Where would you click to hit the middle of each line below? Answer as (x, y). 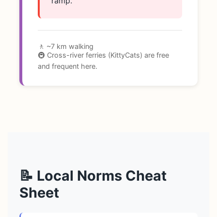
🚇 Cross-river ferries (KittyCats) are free (103, 55)
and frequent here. (68, 66)
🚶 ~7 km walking (66, 46)
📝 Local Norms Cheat (93, 175)
